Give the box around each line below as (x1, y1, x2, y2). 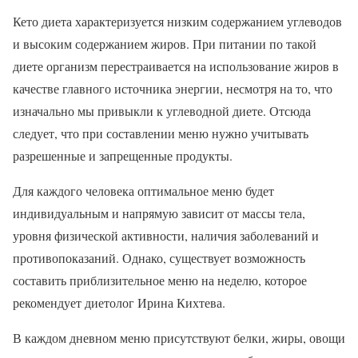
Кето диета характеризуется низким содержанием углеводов (13, 12, 342, 30)
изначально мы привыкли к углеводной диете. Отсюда (13, 101, 311, 119)
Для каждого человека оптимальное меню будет (13, 181, 274, 199)
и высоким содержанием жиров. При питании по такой (13, 34, 316, 52)
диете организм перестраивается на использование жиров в (13, 57, 339, 74)
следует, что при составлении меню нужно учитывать (13, 124, 308, 141)
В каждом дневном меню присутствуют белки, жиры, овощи (13, 328, 345, 346)
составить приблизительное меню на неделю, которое (13, 271, 307, 288)
